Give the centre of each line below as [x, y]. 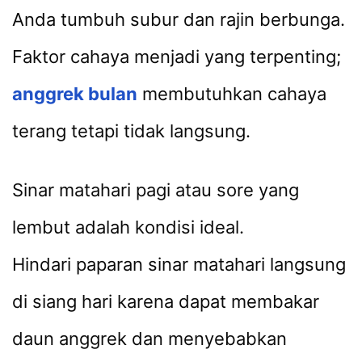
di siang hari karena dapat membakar [166, 302]
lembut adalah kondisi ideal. [128, 227]
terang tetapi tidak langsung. [131, 130]
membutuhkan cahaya [232, 93]
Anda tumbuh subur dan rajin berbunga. [179, 19]
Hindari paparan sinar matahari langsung [179, 265]
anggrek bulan [75, 93]
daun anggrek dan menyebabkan [149, 339]
